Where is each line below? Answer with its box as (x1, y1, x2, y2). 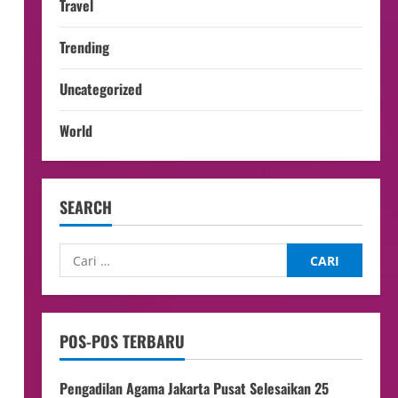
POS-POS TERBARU (59, 330, 185, 353)
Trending (59, 36, 109, 58)
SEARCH (59, 195, 112, 219)
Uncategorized (59, 78, 142, 99)
